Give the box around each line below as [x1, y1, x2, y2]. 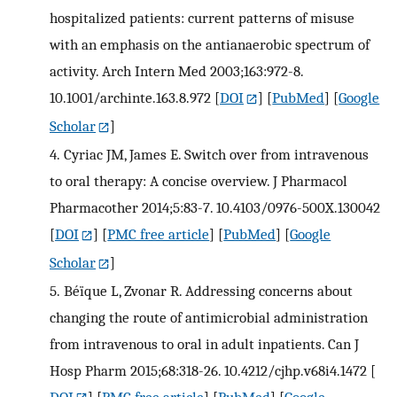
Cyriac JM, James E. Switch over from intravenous [63, 144, 369, 163]
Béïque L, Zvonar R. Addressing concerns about [63, 281, 353, 300]
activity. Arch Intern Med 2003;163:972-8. [50, 61, 303, 80]
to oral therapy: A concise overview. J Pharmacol [50, 171, 347, 190]
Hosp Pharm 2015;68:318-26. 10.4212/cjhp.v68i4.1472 [50, 361, 367, 379]
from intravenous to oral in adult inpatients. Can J [50, 334, 359, 353]
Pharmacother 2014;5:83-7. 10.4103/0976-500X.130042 [50, 198, 380, 216]
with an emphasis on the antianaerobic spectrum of [50, 35, 370, 53]
